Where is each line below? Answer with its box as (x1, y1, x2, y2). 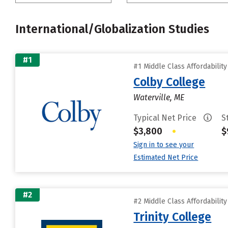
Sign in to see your (133, 140, 194, 149)
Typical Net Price (133, 113, 199, 123)
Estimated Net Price (133, 153, 198, 162)
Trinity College (133, 210, 212, 224)
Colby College (133, 75, 206, 89)
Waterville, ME (133, 93, 185, 102)
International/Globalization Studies (15, 22, 209, 36)
